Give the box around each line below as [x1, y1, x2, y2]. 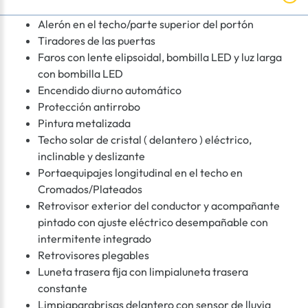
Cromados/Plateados [38, 182, 142, 197]
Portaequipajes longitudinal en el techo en [38, 166, 243, 180]
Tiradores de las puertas [38, 34, 155, 48]
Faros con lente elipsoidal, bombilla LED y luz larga [38, 50, 282, 65]
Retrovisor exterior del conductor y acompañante [38, 199, 280, 213]
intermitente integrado [38, 232, 151, 246]
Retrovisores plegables [38, 248, 149, 263]
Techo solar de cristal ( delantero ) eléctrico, [38, 133, 252, 147]
